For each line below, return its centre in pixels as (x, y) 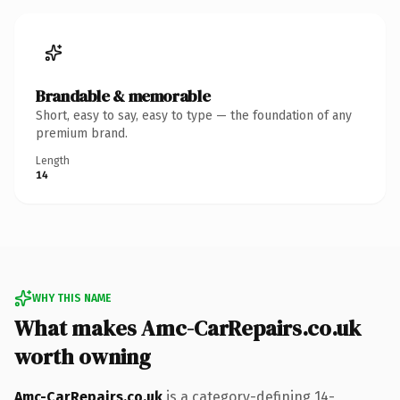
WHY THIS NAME (71, 298)
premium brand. (82, 133)
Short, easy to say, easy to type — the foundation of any (194, 115)
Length (53, 160)
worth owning (83, 356)
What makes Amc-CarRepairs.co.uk (187, 328)
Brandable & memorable (123, 96)
